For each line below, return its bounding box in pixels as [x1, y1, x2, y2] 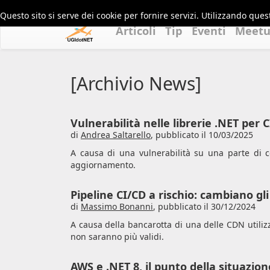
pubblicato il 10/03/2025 [155, 129, 253, 140]
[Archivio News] [71, 71, 201, 96]
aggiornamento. [71, 159, 136, 171]
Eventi [192, 24, 226, 38]
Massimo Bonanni [81, 201, 153, 212]
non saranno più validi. [71, 231, 164, 242]
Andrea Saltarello [81, 129, 151, 140]
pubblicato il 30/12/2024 [158, 201, 256, 212]
